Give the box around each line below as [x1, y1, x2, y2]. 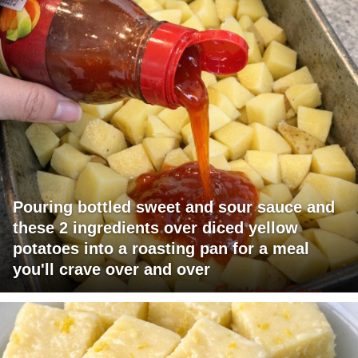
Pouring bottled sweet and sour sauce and [13, 198, 335, 217]
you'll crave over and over [13, 261, 210, 279]
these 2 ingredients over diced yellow [13, 219, 298, 237]
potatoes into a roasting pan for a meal [13, 240, 309, 258]
